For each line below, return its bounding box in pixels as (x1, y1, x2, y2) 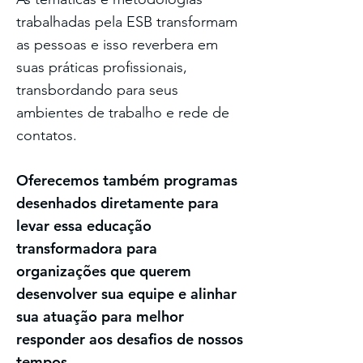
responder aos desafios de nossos (16, 330, 243, 348)
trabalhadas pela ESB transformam (16, 13, 237, 31)
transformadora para (16, 239, 157, 258)
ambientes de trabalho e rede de (16, 104, 229, 122)
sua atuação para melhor (16, 307, 184, 326)
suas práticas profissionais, (16, 58, 187, 76)
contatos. (16, 126, 77, 144)
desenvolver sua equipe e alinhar (16, 284, 237, 303)
